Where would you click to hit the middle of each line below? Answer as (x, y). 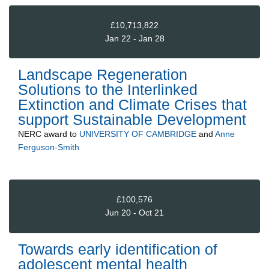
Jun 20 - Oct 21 (134, 213)
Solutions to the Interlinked (108, 90)
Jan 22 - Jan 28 (134, 38)
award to (60, 134)
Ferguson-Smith (49, 147)
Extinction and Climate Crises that (132, 105)
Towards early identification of (118, 249)
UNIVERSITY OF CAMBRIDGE (138, 134)
